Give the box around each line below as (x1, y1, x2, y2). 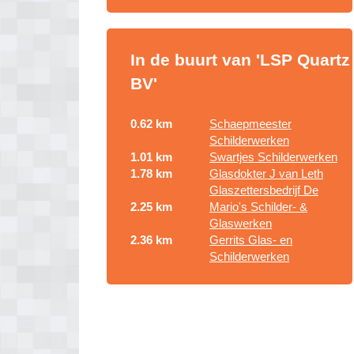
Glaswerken (209, 217, 272, 230)
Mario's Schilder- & (209, 200, 307, 213)
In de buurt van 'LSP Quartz (130, 51, 350, 69)
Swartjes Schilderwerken (209, 150, 337, 164)
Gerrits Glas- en (209, 233, 292, 247)
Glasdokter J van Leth (209, 167, 323, 180)
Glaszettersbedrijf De (209, 183, 318, 197)
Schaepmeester (209, 117, 292, 130)
